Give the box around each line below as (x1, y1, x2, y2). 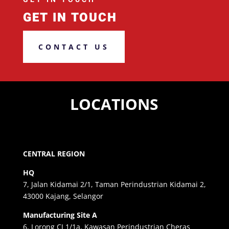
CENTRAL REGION (22, 149, 85, 159)
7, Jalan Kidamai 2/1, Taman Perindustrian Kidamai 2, (22, 179, 206, 190)
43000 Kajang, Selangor (22, 191, 103, 201)
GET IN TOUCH (22, 8, 117, 27)
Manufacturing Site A (22, 210, 97, 220)
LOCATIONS (70, 94, 159, 115)
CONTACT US (38, 41, 109, 52)
